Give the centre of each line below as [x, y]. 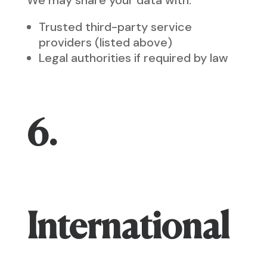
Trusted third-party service [115, 27]
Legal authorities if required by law [133, 58]
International [128, 229]
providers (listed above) [105, 42]
